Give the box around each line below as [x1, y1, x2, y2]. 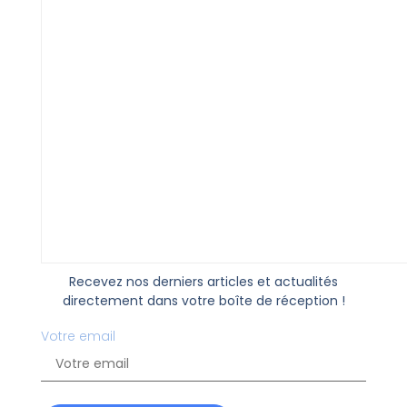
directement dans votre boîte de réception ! [62, 291, 345, 310]
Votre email [40, 326, 115, 345]
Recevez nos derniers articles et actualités [69, 272, 338, 291]
